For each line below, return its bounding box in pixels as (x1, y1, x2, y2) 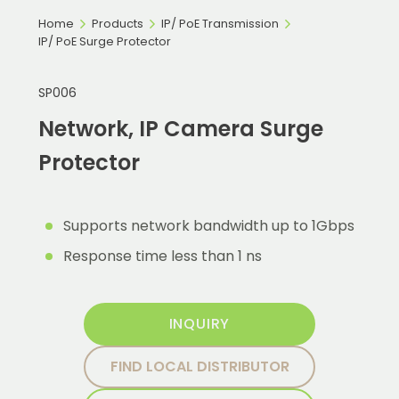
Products (91, 16, 143, 31)
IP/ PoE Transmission (160, 16, 279, 31)
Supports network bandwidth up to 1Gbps (62, 216, 354, 236)
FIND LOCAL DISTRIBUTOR (110, 356, 289, 377)
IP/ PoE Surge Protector (37, 34, 171, 49)
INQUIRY (168, 313, 231, 334)
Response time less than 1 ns (62, 246, 262, 266)
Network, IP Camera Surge (37, 114, 323, 143)
